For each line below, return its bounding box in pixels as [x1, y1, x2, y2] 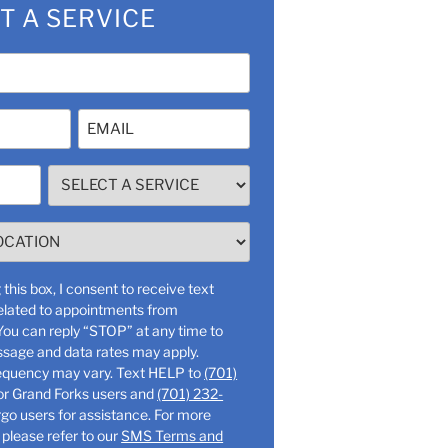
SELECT [46, 166, 113, 185]
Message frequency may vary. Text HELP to [116, 364, 205, 381]
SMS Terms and [121, 427, 224, 444]
